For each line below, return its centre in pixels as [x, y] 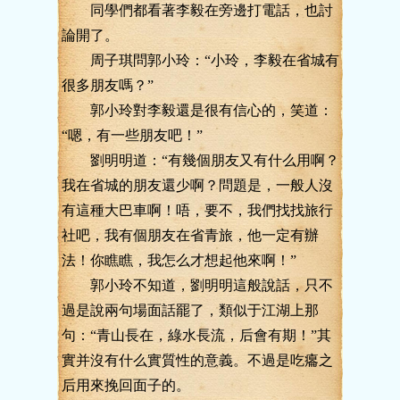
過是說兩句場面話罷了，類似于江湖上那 [190, 310]
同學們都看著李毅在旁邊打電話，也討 [197, 10]
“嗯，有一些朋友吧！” [132, 135]
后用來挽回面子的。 [126, 385]
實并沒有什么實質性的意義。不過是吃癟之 [197, 360]
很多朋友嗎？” [108, 85]
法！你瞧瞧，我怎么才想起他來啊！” [179, 260]
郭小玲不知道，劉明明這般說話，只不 [197, 285]
